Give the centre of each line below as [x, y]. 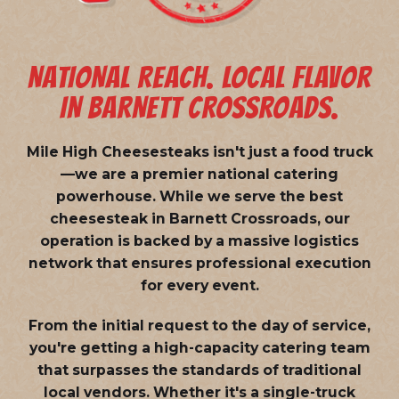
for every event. [199, 285]
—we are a [102, 174]
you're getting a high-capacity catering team [199, 347]
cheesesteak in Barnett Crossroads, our [199, 218]
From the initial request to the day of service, [199, 325]
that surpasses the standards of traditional [199, 370]
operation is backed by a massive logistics [199, 240]
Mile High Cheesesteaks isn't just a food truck [199, 151]
